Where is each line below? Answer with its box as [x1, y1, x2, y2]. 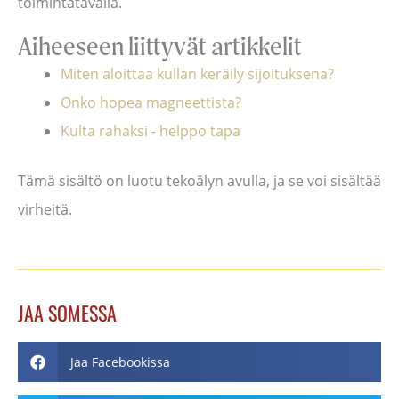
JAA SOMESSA [18, 298, 117, 328]
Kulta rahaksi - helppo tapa [61, 121, 240, 142]
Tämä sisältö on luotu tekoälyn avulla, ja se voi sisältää [18, 171, 381, 191]
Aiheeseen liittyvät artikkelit [18, 30, 302, 61]
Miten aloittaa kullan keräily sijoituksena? [61, 64, 334, 85]
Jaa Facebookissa [69, 353, 170, 370]
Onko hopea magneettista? [61, 93, 241, 113]
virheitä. [18, 199, 72, 220]
